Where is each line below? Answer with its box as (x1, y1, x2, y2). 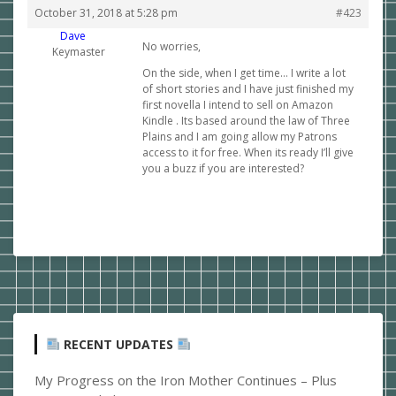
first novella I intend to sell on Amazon (142, 97, 333, 112)
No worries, (142, 39, 201, 54)
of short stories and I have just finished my (142, 81, 354, 96)
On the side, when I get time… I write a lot (142, 65, 346, 80)
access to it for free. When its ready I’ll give (142, 145, 354, 160)
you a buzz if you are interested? (142, 161, 304, 176)
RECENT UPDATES (59, 336, 177, 353)
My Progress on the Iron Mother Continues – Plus (34, 371, 337, 389)
